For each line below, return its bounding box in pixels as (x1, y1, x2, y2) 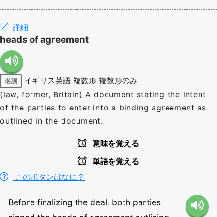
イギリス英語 (24, 75, 71, 85)
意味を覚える (91, 139, 139, 148)
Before (8, 197, 37, 207)
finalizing (37, 197, 75, 207)
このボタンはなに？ (13, 172, 85, 182)
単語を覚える (91, 157, 139, 166)
